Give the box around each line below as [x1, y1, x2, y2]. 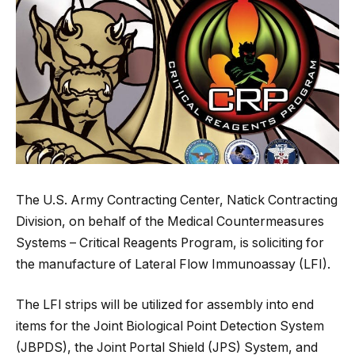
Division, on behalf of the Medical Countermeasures [16, 213, 324, 229]
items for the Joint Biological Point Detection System [16, 319, 324, 334]
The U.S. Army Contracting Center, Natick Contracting [16, 192, 338, 208]
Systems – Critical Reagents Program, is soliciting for [16, 235, 324, 250]
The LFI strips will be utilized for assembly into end [16, 297, 314, 313]
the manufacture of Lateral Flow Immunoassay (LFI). [16, 256, 330, 272]
